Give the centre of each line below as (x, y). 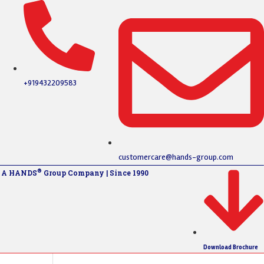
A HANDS (19, 172)
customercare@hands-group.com (176, 157)
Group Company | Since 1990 (95, 172)
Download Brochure (230, 247)
